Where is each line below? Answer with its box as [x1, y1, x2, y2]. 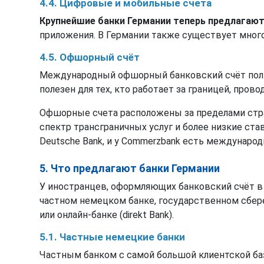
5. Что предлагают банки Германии [39, 161, 220, 174]
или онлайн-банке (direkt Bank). [39, 209, 174, 220]
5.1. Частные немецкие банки [39, 230, 185, 243]
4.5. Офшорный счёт [39, 51, 140, 63]
